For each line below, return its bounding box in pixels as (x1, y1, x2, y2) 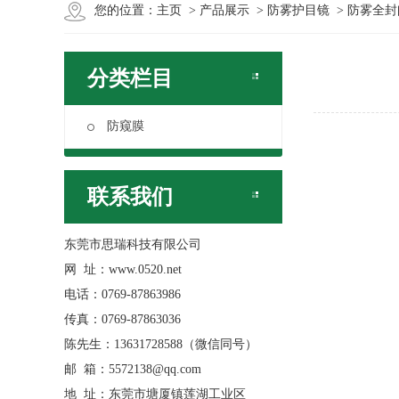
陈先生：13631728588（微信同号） (64, 338, 257, 351)
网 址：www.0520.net (64, 263, 182, 276)
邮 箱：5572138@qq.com (64, 362, 201, 376)
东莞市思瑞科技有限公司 (64, 238, 201, 251)
